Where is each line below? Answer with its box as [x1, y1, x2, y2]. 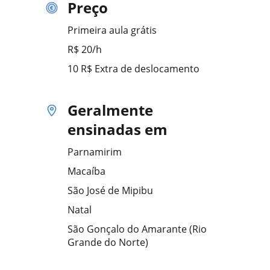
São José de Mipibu [67, 184, 153, 197]
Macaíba [67, 165, 105, 178]
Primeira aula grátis [67, 24, 157, 37]
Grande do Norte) [67, 236, 148, 249]
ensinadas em [67, 119, 168, 139]
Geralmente [67, 100, 153, 120]
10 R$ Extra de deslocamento [67, 62, 199, 75]
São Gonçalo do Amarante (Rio [67, 222, 207, 236]
